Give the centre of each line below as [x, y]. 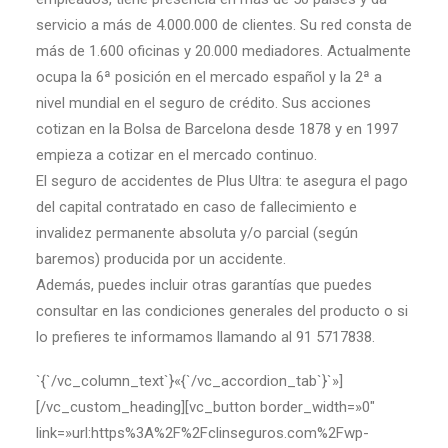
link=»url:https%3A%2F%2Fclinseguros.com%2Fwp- [202, 433]
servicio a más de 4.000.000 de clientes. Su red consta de [224, 25]
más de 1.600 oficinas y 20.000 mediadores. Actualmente [223, 51]
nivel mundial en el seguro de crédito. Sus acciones [203, 103]
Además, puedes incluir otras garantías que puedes [204, 285]
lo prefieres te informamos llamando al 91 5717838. [205, 337]
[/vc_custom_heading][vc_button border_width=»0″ [205, 407]
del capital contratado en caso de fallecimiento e [196, 207]
